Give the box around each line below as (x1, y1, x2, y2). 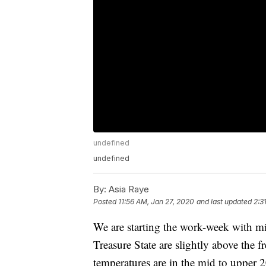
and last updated (197, 197, 252, 207)
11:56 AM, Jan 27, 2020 (118, 197, 194, 207)
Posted (93, 197, 118, 207)
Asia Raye (106, 183, 149, 195)
